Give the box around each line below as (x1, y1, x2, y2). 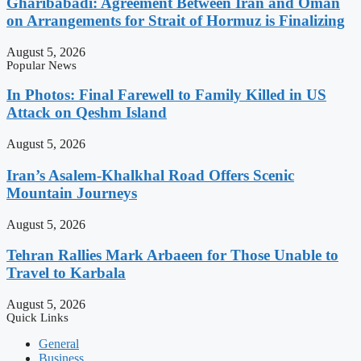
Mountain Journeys (6, 184, 137, 201)
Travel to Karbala (6, 264, 126, 282)
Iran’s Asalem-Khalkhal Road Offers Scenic (6, 166, 294, 184)
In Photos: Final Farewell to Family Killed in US (6, 86, 326, 104)
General (39, 337, 79, 351)
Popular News (6, 58, 77, 72)
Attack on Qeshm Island (6, 104, 167, 122)
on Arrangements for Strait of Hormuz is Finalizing (6, 11, 345, 29)
